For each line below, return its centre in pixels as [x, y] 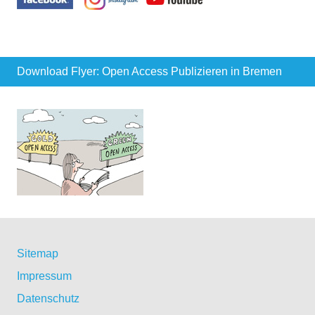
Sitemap [38, 253]
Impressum [44, 276]
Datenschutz [48, 298]
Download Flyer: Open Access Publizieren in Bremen [149, 71]
